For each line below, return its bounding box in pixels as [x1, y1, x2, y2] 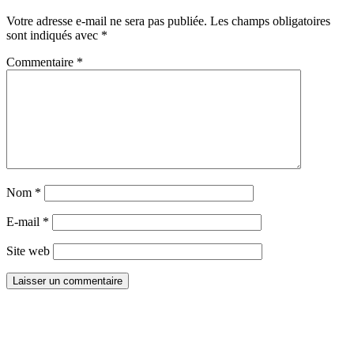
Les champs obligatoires [210, 13, 330, 28]
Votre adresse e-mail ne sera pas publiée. [6, 13, 207, 28]
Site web [6, 243, 50, 258]
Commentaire [6, 55, 77, 69]
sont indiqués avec [6, 28, 101, 42]
